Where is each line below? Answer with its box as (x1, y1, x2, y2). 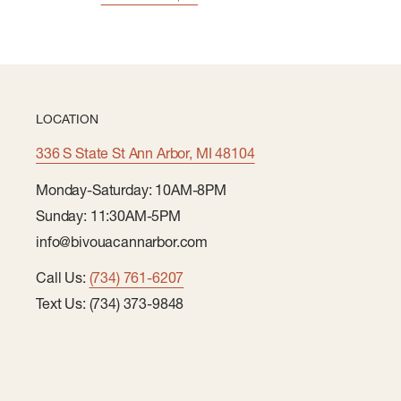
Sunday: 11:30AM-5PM (36, 206, 181, 225)
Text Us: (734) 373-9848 (36, 294, 184, 312)
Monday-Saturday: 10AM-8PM (36, 180, 226, 199)
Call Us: (36, 268, 90, 286)
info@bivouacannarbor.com (36, 232, 209, 251)
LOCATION (36, 111, 98, 128)
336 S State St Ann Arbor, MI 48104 (36, 144, 255, 163)
